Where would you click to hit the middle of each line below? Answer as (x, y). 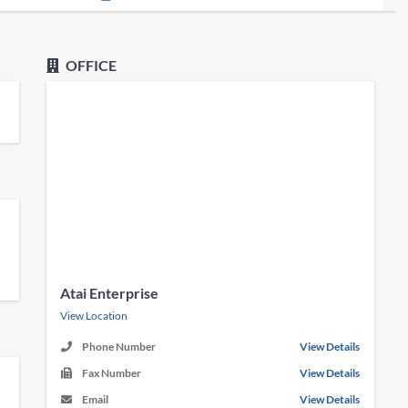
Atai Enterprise (110, 293)
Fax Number (112, 373)
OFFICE (90, 65)
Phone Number (119, 347)
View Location (94, 316)
